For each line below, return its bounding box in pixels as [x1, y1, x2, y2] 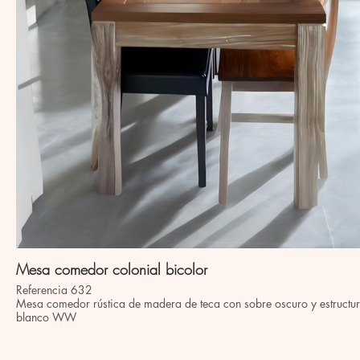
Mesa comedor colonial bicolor [16, 260, 207, 279]
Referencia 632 [16, 282, 92, 297]
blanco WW [16, 309, 76, 325]
